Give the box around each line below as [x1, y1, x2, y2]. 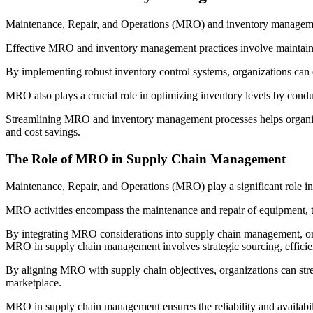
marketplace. [6, 276, 64, 289]
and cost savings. [6, 126, 80, 138]
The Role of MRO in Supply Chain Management [6, 151, 286, 166]
